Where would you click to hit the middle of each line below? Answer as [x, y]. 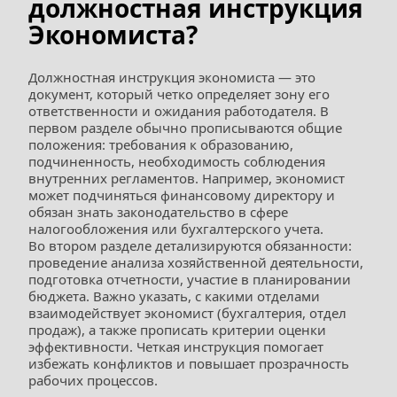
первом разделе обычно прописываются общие [185, 128]
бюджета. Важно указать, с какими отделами [174, 296]
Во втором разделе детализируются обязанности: [190, 245]
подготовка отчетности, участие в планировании [190, 279]
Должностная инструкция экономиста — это [172, 77]
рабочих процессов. [93, 380]
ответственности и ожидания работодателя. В [179, 111]
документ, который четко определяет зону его [179, 94]
